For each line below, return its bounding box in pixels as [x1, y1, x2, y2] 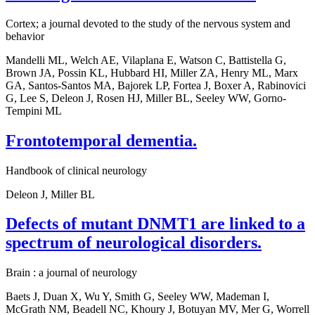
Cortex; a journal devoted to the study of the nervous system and [6, 17, 290, 30]
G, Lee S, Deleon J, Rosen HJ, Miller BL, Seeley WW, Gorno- [6, 91, 286, 104]
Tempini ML [6, 104, 62, 117]
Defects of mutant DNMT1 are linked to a [6, 214, 305, 233]
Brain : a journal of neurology [6, 266, 137, 279]
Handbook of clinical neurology [6, 164, 147, 176]
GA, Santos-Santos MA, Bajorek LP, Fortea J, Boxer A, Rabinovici [6, 79, 306, 91]
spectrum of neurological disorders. [6, 233, 262, 252]
